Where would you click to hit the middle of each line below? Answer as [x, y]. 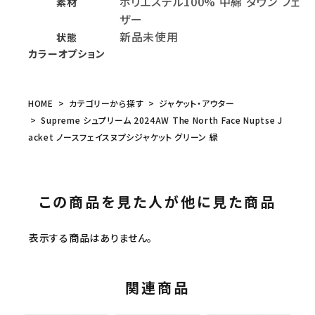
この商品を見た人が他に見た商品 [157, 202]
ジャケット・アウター [197, 103]
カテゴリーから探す [106, 103]
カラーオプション [67, 54]
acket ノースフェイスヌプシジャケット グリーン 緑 [123, 137]
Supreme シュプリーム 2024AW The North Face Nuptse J [160, 120]
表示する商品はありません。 [91, 238]
